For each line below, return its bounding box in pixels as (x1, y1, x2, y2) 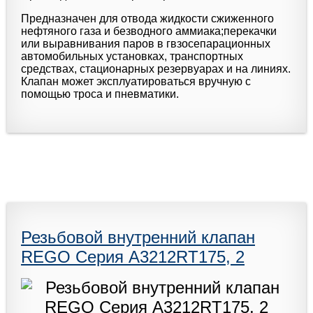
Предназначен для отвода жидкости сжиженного (21, 12, 274, 24)
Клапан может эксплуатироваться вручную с (21, 75, 251, 87)
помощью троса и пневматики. (21, 87, 179, 100)
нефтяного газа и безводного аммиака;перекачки (21, 24, 277, 37)
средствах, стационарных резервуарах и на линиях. (21, 62, 291, 75)
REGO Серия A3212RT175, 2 (21, 247, 245, 266)
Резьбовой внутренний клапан (21, 227, 255, 247)
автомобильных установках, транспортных (21, 50, 243, 62)
